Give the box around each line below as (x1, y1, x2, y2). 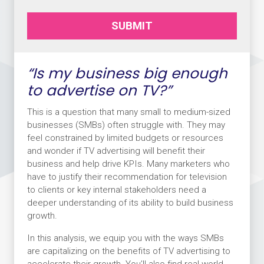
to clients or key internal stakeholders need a (27, 184, 206, 195)
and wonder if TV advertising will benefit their (27, 145, 205, 156)
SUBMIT (111, 18, 153, 32)
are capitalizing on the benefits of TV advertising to (27, 245, 230, 256)
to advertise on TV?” (27, 80, 171, 101)
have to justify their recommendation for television (27, 171, 227, 182)
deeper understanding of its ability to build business (27, 197, 233, 208)
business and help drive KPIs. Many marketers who (27, 158, 230, 169)
